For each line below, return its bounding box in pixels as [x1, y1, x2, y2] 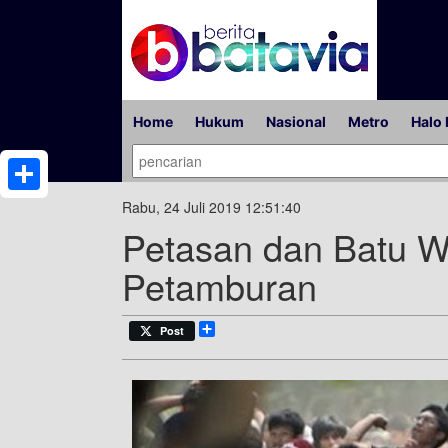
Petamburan [122, 260, 317, 311]
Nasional [266, 113, 326, 130]
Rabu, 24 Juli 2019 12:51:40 [122, 197, 301, 217]
